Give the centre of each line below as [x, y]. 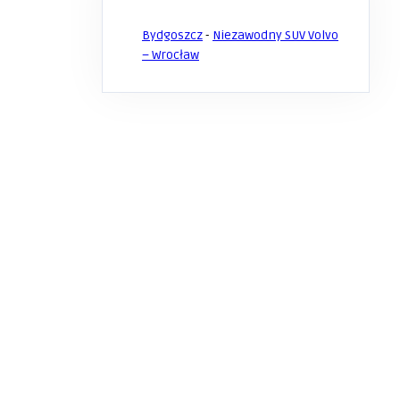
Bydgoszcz [172, 35]
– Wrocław [171, 55]
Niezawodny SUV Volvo [275, 35]
